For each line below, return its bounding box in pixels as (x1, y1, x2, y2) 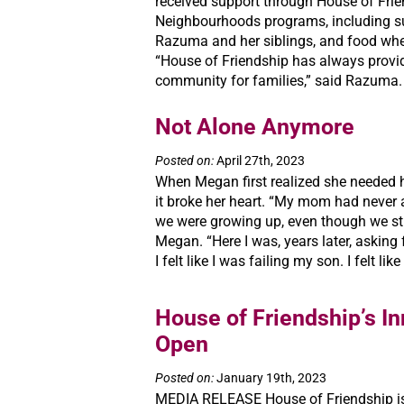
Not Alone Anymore (155, 114, 354, 140)
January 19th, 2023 (214, 371, 326, 385)
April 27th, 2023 (214, 153, 305, 168)
